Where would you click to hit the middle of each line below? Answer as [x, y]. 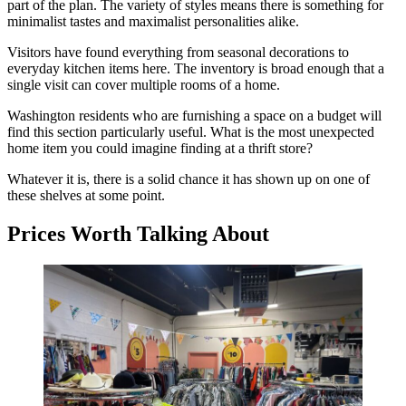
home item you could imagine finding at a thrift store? [160, 148]
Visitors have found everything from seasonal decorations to [178, 52]
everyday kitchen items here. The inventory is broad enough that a [196, 68]
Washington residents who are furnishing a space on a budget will [194, 115]
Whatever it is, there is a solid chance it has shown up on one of [188, 179]
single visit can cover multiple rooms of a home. [144, 84]
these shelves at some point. [86, 195]
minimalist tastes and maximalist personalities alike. [153, 21]
